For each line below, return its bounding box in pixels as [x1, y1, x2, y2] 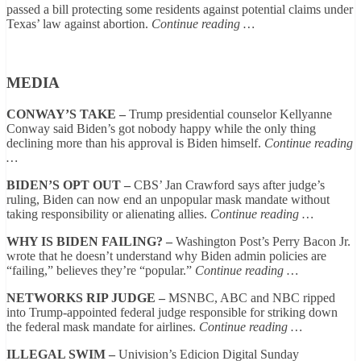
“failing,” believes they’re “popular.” [6, 263, 195, 277]
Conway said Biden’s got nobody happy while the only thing [6, 121, 316, 135]
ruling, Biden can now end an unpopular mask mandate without [6, 192, 330, 206]
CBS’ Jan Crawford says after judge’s [131, 177, 325, 192]
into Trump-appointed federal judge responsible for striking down [6, 305, 338, 319]
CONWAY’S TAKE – [6, 106, 126, 121]
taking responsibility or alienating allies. [6, 206, 210, 221]
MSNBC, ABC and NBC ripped [165, 290, 335, 305]
